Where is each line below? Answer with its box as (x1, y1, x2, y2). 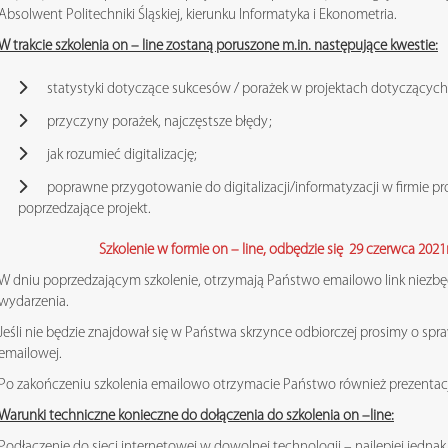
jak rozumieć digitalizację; (47, 147, 197, 163)
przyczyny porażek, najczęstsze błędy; (47, 114, 272, 130)
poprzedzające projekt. (18, 201, 151, 217)
